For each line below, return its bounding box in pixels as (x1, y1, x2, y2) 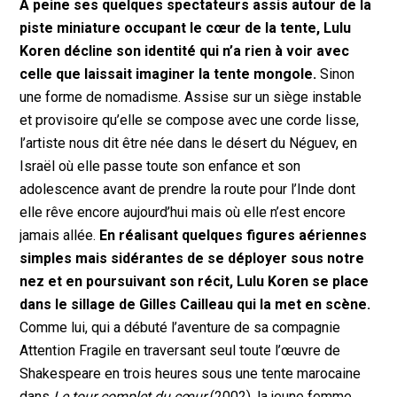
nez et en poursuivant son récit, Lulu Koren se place (19, 273, 370, 291)
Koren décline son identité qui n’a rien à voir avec (19, 43, 350, 60)
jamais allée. (19, 227, 100, 245)
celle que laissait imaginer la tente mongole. (19, 66, 317, 83)
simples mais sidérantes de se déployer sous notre (19, 250, 365, 268)
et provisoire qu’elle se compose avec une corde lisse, (19, 112, 360, 129)
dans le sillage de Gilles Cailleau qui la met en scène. (19, 296, 371, 314)
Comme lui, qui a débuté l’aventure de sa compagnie (19, 319, 341, 337)
